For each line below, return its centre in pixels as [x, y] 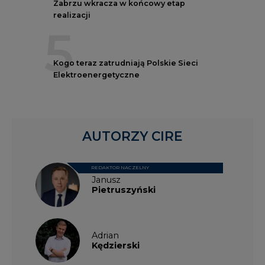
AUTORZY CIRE [132, 136]
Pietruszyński [124, 189]
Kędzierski [116, 245]
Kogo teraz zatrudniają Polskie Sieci [126, 63]
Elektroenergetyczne [96, 75]
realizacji [72, 15]
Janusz [106, 179]
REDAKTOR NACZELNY [120, 167]
